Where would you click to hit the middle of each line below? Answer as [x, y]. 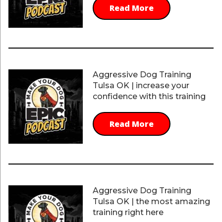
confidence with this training [149, 96]
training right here [128, 212]
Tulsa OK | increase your [141, 85]
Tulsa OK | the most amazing [151, 201]
